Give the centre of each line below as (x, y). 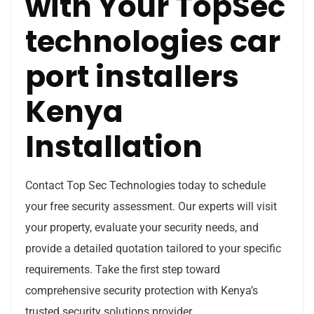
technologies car (153, 41)
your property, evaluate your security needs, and (142, 227)
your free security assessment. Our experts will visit (151, 206)
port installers (132, 76)
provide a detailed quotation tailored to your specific (153, 248)
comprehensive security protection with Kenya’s (142, 290)
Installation (114, 146)
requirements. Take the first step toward (123, 269)
